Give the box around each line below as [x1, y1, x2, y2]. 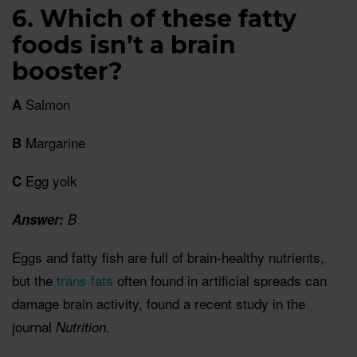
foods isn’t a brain [12, 30, 236, 61]
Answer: [12, 210, 64, 229]
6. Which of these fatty [12, 4, 296, 34]
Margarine [22, 132, 85, 153]
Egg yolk [22, 171, 77, 191]
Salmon [22, 94, 70, 115]
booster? [12, 57, 123, 87]
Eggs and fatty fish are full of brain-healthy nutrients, [12, 247, 324, 268]
